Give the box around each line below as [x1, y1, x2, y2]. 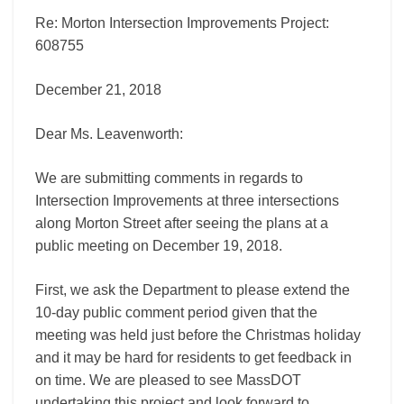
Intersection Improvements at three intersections [35, 193, 339, 208]
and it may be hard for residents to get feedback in [35, 350, 352, 365]
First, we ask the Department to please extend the [35, 282, 350, 298]
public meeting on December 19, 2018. [35, 238, 282, 253]
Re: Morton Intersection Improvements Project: [35, 15, 329, 31]
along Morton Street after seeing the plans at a [35, 216, 328, 231]
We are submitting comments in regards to [35, 170, 303, 186]
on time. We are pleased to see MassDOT [35, 372, 301, 388]
